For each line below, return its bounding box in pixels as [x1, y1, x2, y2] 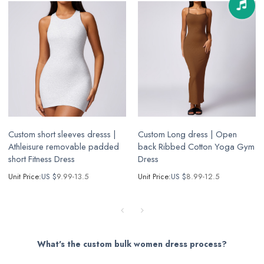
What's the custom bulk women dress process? [37, 238, 227, 250]
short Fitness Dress [8, 153, 75, 166]
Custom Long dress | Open [138, 128, 237, 141]
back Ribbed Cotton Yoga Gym [138, 140, 255, 154]
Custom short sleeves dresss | [8, 128, 117, 141]
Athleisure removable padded [8, 140, 120, 154]
